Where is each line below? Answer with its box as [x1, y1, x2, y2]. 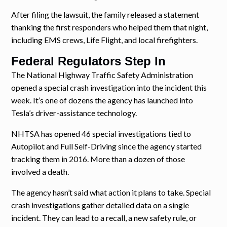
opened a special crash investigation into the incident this [11, 82, 207, 92]
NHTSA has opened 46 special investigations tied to [11, 128, 192, 138]
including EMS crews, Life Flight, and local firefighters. [11, 34, 198, 45]
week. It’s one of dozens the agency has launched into [11, 95, 194, 105]
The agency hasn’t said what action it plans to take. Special [11, 187, 211, 197]
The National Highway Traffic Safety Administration [11, 69, 194, 80]
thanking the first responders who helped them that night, [11, 22, 208, 32]
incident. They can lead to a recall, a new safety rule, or [11, 212, 197, 222]
